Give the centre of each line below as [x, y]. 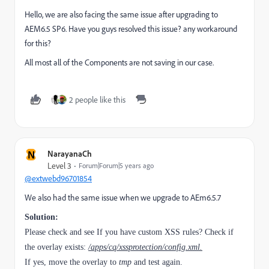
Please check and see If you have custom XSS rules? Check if [129, 232]
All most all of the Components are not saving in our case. [119, 62]
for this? [38, 43]
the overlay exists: [56, 247]
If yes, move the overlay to [72, 262]
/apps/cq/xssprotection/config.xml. [145, 247]
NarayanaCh [70, 153]
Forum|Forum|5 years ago [116, 165]
